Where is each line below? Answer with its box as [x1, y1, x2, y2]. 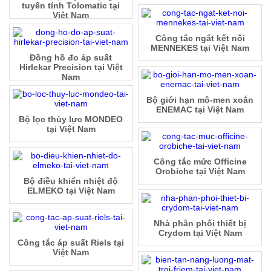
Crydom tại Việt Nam [158, 228, 242, 238]
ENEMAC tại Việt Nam [156, 105, 244, 115]
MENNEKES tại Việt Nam [151, 43, 250, 53]
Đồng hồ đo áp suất [30, 53, 113, 63]
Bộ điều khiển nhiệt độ [24, 176, 119, 186]
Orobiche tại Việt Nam [155, 166, 245, 177]
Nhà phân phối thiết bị [154, 218, 247, 229]
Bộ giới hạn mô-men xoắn [146, 95, 254, 105]
